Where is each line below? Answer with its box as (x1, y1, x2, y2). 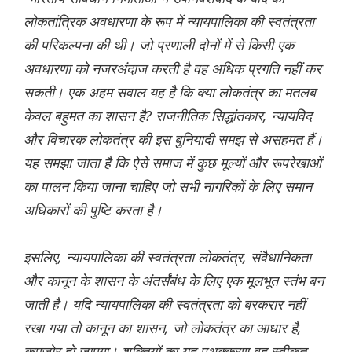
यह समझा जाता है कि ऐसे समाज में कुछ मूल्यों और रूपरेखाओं (24, 153, 321, 173)
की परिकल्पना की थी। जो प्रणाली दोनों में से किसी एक (24, 35, 294, 55)
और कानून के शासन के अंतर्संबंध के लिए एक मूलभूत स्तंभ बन (24, 271, 324, 291)
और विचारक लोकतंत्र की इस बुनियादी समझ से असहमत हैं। (24, 130, 323, 149)
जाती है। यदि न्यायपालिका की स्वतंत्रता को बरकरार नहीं (24, 295, 305, 314)
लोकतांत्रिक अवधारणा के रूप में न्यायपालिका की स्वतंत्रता (24, 12, 314, 31)
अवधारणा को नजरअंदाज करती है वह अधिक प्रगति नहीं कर (24, 59, 321, 79)
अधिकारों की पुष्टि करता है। (24, 200, 163, 220)
